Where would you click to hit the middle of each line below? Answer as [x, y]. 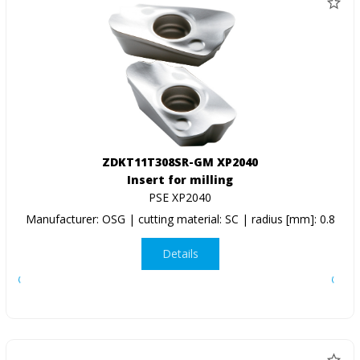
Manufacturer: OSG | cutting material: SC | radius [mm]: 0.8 [180, 219]
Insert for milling [180, 179]
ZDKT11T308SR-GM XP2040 [180, 162]
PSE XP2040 [180, 197]
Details [180, 254]
